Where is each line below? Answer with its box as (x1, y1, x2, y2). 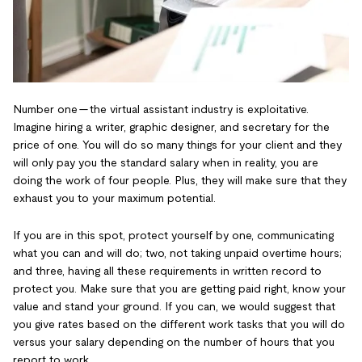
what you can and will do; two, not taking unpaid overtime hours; (13, 246, 342, 259)
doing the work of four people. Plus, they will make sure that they (13, 173, 347, 187)
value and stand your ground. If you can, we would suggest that (13, 299, 335, 313)
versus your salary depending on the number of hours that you (13, 335, 335, 348)
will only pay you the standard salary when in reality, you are (13, 155, 318, 169)
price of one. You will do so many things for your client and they (13, 137, 342, 151)
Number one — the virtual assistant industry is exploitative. (13, 102, 309, 116)
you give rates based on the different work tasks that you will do (13, 317, 345, 330)
